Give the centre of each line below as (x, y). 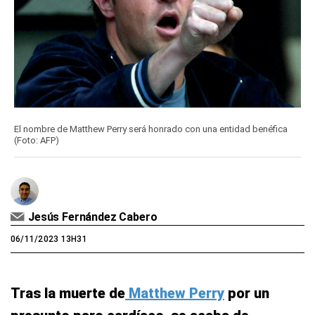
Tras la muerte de (68, 293)
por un (247, 293)
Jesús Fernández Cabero (93, 217)
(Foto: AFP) (37, 140)
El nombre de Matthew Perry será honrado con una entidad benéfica (151, 129)
